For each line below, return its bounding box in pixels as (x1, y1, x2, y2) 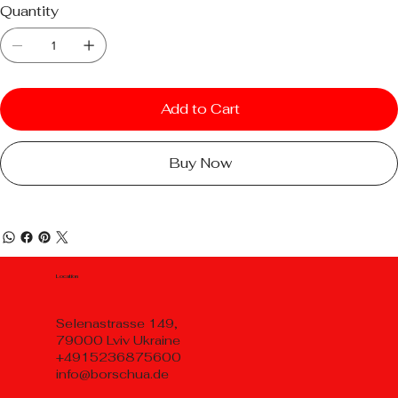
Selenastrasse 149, (56, 314, 179, 331)
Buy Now (168, 154, 232, 172)
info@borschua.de (56, 365, 170, 382)
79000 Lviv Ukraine (56, 331, 181, 348)
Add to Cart (160, 99, 240, 118)
